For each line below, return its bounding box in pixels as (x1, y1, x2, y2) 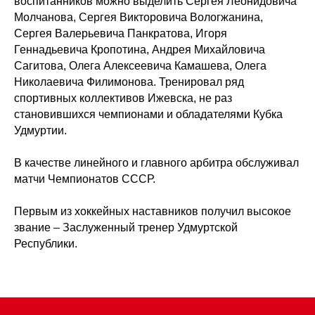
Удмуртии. (14, 124, 67, 137)
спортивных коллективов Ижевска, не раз (14, 92, 232, 105)
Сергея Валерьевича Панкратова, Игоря (14, 27, 227, 40)
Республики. (14, 238, 77, 250)
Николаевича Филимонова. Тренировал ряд (14, 76, 244, 89)
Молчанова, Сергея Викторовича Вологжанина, (14, 11, 263, 24)
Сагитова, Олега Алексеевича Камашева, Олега (14, 60, 266, 72)
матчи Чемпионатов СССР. (14, 173, 155, 186)
